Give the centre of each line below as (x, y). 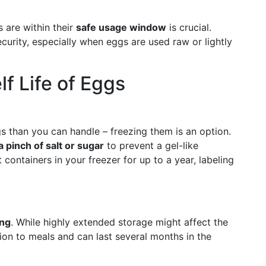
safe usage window (121, 27)
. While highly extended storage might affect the (119, 222)
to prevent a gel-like (151, 145)
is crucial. (189, 27)
